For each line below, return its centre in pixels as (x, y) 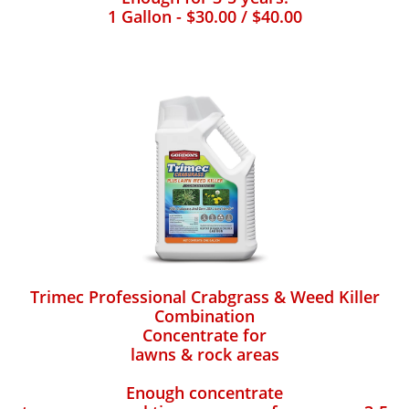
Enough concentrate (204, 393)
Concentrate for (204, 335)
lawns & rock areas (204, 354)
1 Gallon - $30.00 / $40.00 (204, 16)
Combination (204, 316)
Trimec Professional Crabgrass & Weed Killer (204, 297)
